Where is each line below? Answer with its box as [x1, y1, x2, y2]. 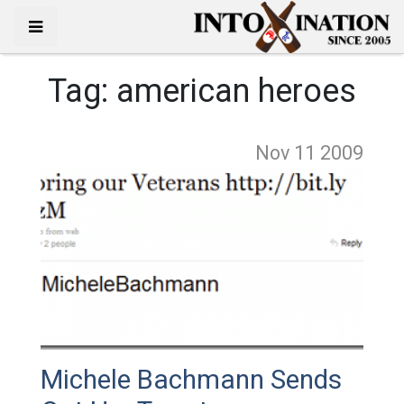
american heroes [115, 72, 356, 110]
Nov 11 [255, 142, 321, 164]
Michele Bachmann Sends [40, 363, 342, 395]
